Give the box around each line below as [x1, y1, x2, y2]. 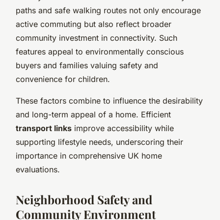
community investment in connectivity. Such [16, 32, 177, 43]
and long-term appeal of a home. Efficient [16, 109, 171, 119]
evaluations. [16, 164, 60, 174]
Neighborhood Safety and [16, 191, 152, 207]
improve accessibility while [72, 123, 174, 133]
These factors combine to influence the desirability [16, 95, 203, 106]
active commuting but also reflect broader [16, 19, 171, 29]
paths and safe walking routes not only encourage [16, 5, 201, 15]
